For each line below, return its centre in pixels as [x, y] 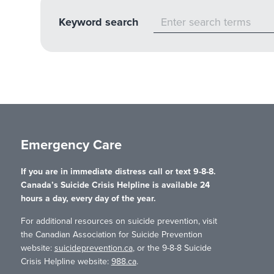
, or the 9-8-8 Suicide [172, 248]
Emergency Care [71, 145]
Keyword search [98, 22]
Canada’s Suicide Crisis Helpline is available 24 [115, 185]
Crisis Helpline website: [66, 262]
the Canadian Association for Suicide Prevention [111, 235]
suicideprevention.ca [93, 248]
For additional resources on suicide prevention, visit [119, 221]
